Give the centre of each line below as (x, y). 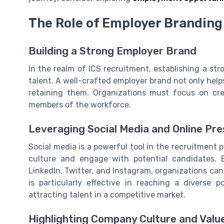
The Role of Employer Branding (125, 23)
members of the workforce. (80, 104)
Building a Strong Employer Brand (112, 51)
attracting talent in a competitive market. (107, 195)
